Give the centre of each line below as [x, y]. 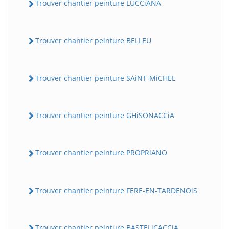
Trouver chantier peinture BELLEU [93, 40]
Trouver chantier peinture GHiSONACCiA [105, 116]
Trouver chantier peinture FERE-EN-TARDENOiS [116, 190]
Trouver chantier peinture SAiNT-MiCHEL [105, 78]
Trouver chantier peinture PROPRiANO [101, 153]
